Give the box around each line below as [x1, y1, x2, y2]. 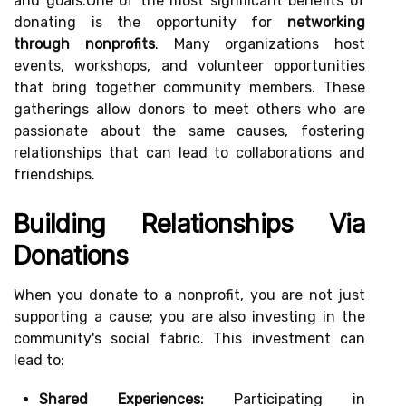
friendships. [14, 166, 95, 183]
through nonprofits [14, 35, 155, 53]
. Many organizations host [154, 35, 365, 53]
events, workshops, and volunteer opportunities [14, 57, 365, 74]
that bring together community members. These [14, 79, 365, 96]
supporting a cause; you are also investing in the [14, 308, 365, 325]
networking [287, 14, 365, 31]
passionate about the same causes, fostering [14, 122, 365, 140]
